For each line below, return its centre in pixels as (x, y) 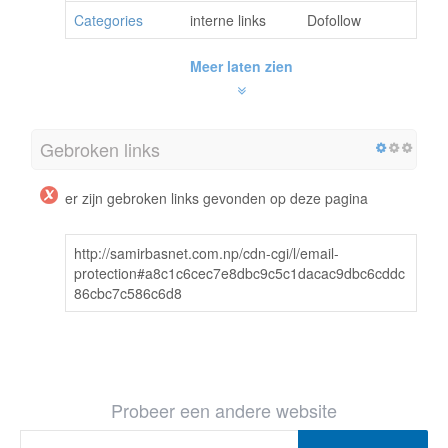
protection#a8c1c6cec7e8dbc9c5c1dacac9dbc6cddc (239, 273)
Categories (108, 20)
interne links (228, 20)
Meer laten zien (241, 66)
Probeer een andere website (224, 410)
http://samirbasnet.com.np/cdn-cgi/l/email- (206, 253)
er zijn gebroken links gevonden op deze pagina (216, 198)
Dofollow (334, 20)
